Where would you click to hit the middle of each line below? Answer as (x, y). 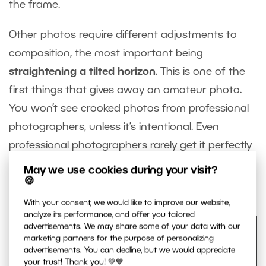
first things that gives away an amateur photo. (125, 90)
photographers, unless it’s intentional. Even (114, 127)
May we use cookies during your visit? (121, 171)
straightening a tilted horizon (82, 72)
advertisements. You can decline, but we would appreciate (129, 251)
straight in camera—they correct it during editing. (131, 164)
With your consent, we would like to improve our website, (127, 203)
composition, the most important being (106, 53)
